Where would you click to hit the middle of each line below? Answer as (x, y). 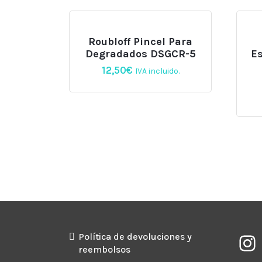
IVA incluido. (157, 71)
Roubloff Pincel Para (141, 42)
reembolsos (104, 249)
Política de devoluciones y (135, 236)
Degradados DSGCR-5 (140, 54)
